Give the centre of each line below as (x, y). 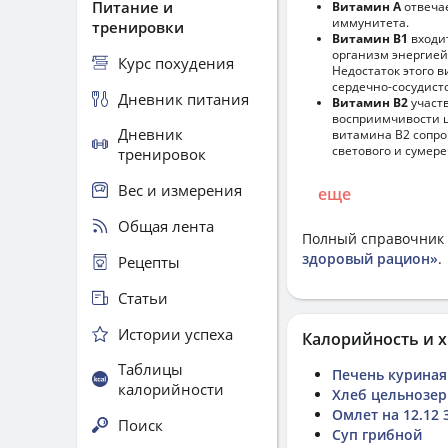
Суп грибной (377, 434)
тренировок (162, 154)
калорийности (171, 389)
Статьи (143, 297)
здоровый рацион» (370, 258)
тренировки (138, 27)
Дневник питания (183, 98)
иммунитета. (370, 22)
